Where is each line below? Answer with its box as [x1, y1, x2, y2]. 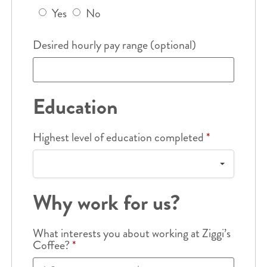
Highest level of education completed [32, 128, 206, 146]
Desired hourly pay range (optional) [32, 36, 196, 54]
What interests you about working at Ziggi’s [32, 224, 231, 242]
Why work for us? [32, 187, 180, 218]
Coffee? [32, 236, 72, 254]
